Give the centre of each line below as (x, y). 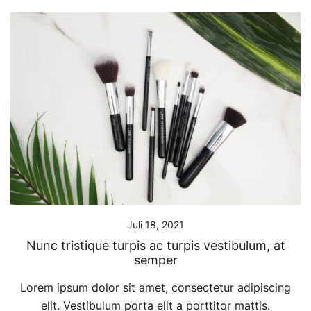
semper (155, 260)
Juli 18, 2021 (155, 225)
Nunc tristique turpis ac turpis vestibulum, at (155, 246)
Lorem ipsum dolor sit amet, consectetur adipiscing (155, 288)
